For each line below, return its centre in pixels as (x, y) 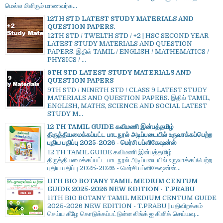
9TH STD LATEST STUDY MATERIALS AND (119, 73)
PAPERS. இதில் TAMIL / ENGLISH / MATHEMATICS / (128, 52)
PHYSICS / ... (67, 60)
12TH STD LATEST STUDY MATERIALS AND (120, 18)
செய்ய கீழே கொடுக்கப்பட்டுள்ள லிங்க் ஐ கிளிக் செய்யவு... (123, 214)
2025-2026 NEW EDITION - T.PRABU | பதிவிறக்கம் (125, 206)
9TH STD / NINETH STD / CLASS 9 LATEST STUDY (127, 90)
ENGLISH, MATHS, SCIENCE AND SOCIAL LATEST (127, 106)
